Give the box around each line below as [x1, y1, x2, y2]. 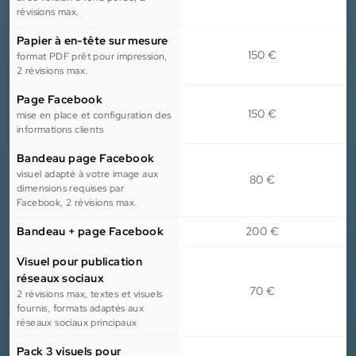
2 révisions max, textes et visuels [17, 288, 163, 301]
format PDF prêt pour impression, [17, 50, 168, 64]
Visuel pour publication [17, 254, 143, 269]
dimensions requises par [17, 182, 125, 195]
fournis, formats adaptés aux [17, 302, 145, 315]
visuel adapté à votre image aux [17, 168, 159, 181]
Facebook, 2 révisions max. [17, 196, 137, 210]
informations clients [17, 123, 104, 137]
